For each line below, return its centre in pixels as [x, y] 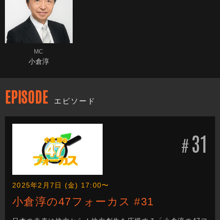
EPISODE [27, 96]
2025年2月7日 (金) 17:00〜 [61, 185]
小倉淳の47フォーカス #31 [91, 202]
